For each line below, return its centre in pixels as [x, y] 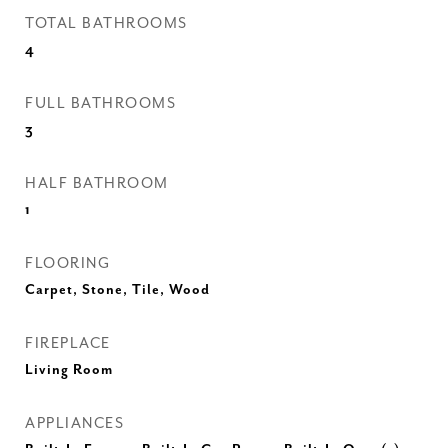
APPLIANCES [74, 423]
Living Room [69, 370]
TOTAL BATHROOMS [106, 23]
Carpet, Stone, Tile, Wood [117, 290]
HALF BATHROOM [97, 183]
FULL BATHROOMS [100, 103]
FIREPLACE [68, 343]
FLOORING [67, 263]
